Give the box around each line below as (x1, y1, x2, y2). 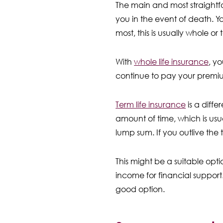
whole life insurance (134, 56, 209, 67)
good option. (115, 184, 165, 194)
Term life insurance (115, 99, 186, 110)
